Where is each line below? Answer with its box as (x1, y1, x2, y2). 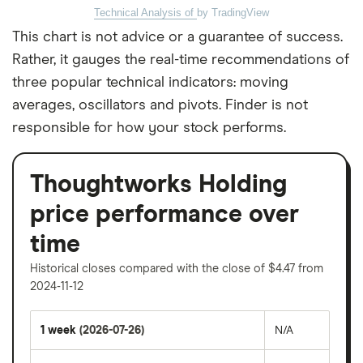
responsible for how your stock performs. (12, 120, 286, 135)
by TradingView (197, 6, 269, 19)
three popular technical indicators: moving (12, 75, 288, 90)
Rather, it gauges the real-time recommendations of (12, 52, 349, 67)
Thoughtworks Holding (30, 172, 287, 197)
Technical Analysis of (94, 6, 197, 19)
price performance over (30, 202, 299, 227)
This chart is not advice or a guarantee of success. (12, 29, 343, 45)
